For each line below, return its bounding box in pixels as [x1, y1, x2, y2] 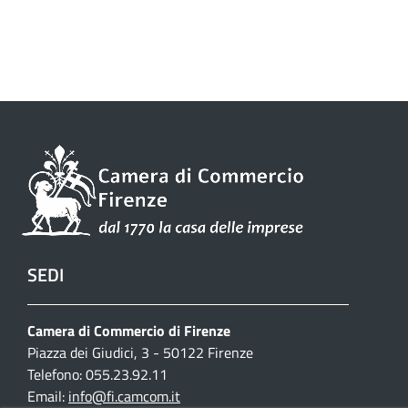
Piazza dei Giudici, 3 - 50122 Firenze [27, 341, 253, 363]
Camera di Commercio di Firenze [27, 319, 230, 342]
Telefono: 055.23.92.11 [27, 362, 168, 385]
